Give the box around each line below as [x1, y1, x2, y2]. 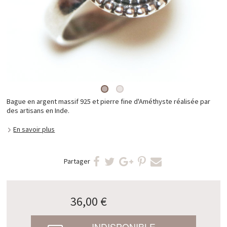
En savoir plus [13, 124, 55, 134]
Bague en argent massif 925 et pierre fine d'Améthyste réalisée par [7, 97, 211, 106]
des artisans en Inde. [7, 106, 70, 116]
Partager [64, 157, 90, 166]
